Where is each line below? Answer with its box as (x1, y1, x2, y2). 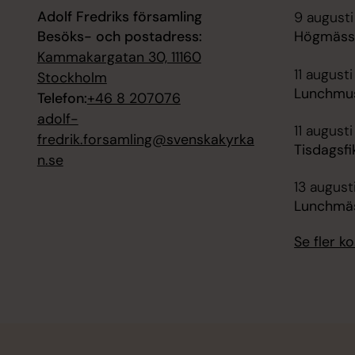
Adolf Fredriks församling (36, 7, 202, 27)
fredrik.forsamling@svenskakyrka (36, 130, 254, 150)
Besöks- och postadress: (36, 27, 202, 47)
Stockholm (36, 68, 107, 88)
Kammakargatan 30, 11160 (36, 48, 201, 67)
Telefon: (36, 89, 87, 109)
